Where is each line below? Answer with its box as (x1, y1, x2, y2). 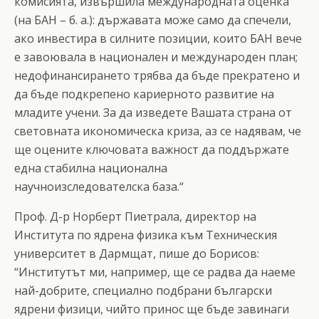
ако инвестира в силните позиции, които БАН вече (14, 30, 302, 46)
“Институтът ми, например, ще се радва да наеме (14, 263, 296, 280)
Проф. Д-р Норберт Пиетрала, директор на (14, 208, 256, 224)
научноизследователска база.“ (14, 178, 184, 194)
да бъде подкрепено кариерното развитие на (14, 85, 274, 102)
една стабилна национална (14, 159, 167, 176)
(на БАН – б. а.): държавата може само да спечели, (14, 11, 291, 28)
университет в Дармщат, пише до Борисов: (14, 245, 259, 261)
